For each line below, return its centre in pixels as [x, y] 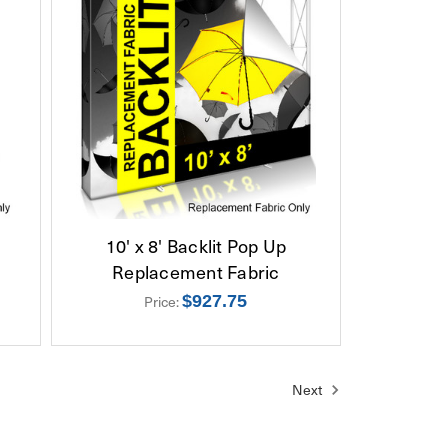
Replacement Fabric [196, 271]
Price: [163, 301]
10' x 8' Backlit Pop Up [196, 245]
